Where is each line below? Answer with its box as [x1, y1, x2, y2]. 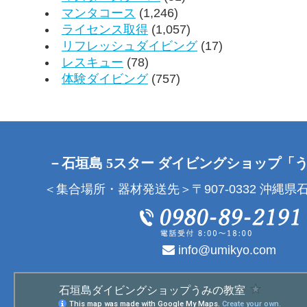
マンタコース [62, 5, 136, 20]
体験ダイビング [62, 71, 148, 86]
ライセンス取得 [62, 22, 148, 36]
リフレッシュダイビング [62, 38, 197, 53]
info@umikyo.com [175, 243, 276, 257]
